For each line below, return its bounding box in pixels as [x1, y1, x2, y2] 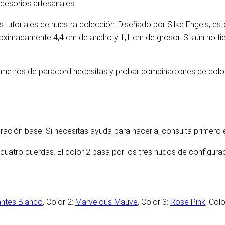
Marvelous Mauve [75, 197, 138, 207]
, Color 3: [138, 197, 170, 207]
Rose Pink [170, 197, 205, 207]
